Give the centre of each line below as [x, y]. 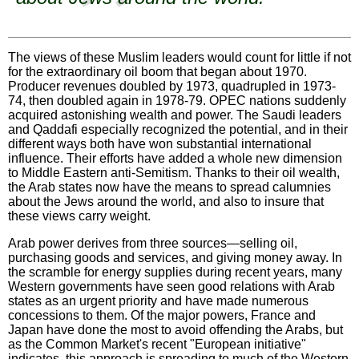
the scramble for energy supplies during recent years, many [175, 272]
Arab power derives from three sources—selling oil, [153, 243]
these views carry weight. [79, 216]
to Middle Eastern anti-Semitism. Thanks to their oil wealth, [174, 172]
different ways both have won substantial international [160, 143]
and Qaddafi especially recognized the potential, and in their [178, 129]
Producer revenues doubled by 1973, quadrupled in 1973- [172, 86]
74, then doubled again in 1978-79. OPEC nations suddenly [177, 100]
